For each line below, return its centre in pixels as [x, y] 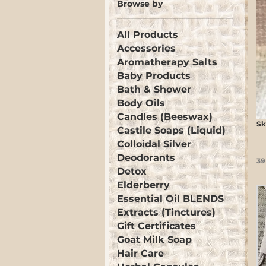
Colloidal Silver [154, 144]
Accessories [146, 48]
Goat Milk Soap [154, 240]
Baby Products [154, 76]
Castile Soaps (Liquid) [171, 130]
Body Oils [141, 103]
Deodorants [146, 158]
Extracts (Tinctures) [166, 212]
